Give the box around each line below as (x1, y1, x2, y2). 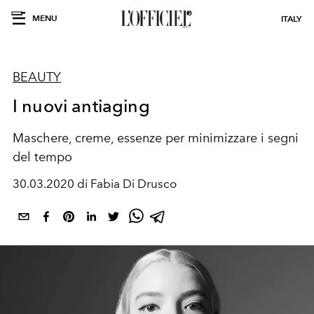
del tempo (13, 149, 72, 165)
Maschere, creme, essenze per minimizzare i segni (13, 130, 299, 146)
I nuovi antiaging (13, 95, 150, 116)
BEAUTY (13, 69, 61, 85)
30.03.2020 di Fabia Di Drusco (13, 177, 177, 191)
